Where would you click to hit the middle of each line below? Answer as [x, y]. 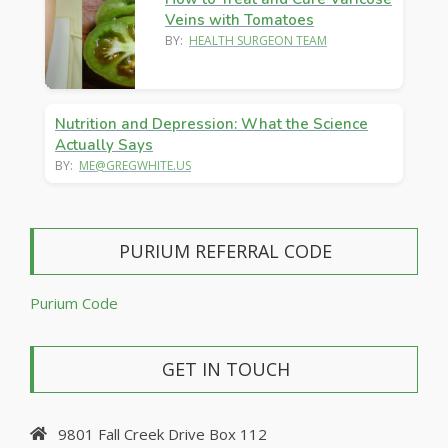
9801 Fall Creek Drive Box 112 [162, 434]
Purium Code [74, 303]
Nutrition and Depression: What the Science [211, 124]
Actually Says [104, 145]
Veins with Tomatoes [239, 20]
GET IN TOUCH [225, 369]
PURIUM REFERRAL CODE [225, 251]
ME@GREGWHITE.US [135, 166]
